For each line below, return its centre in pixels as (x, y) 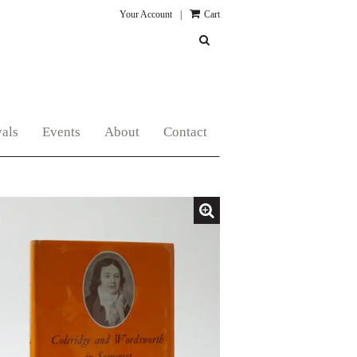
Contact (185, 132)
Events (61, 132)
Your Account (145, 14)
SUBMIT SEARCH (253, 39)
